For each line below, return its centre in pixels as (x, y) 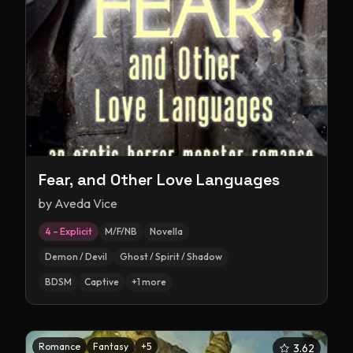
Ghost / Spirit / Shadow (171, 256)
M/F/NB (121, 231)
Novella (166, 231)
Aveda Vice (86, 203)
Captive (102, 282)
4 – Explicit (69, 231)
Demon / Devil (76, 256)
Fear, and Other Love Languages (159, 180)
